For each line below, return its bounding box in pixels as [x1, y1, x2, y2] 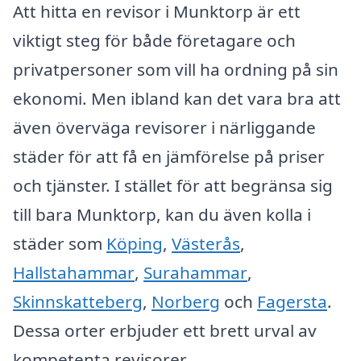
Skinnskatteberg [13, 290, 143, 313]
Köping [106, 232, 163, 255]
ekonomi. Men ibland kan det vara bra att [13, 87, 341, 110]
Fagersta [257, 290, 327, 313]
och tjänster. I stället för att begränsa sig [13, 174, 333, 197]
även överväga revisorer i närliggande [13, 116, 316, 139]
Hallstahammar [13, 261, 135, 284]
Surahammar [143, 261, 247, 284]
